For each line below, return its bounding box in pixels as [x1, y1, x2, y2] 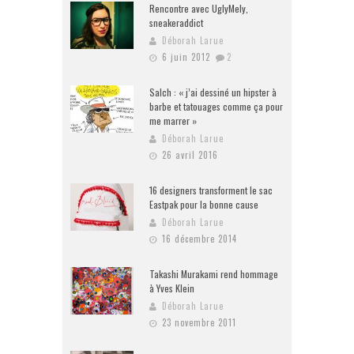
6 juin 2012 [162, 51, 210, 64]
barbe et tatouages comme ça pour [149, 100, 283, 114]
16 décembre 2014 [162, 232, 237, 246]
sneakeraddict [149, 16, 203, 30]
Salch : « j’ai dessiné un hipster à [149, 85, 277, 100]
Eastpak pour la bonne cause [149, 198, 258, 212]
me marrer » [149, 114, 197, 128]
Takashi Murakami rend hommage [149, 267, 278, 281]
